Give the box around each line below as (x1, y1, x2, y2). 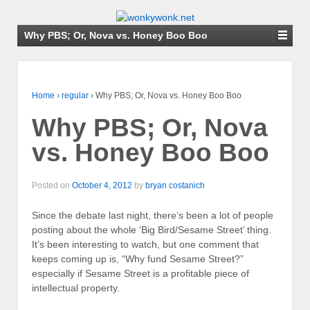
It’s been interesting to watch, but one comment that (32, 238, 259, 250)
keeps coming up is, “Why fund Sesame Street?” (32, 253, 244, 264)
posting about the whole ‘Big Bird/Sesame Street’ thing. (32, 224, 271, 235)
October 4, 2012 (72, 180, 132, 190)
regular (62, 90, 89, 100)
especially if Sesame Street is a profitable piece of (32, 267, 249, 279)
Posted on (32, 180, 72, 190)
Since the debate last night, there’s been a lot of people (32, 209, 273, 221)
